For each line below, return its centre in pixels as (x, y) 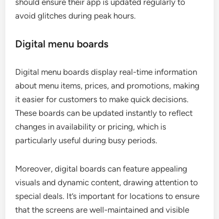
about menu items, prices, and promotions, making (108, 85)
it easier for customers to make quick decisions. (102, 99)
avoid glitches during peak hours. (76, 15)
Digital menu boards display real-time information (106, 72)
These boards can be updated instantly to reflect (104, 113)
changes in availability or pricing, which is (91, 126)
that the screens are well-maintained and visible (102, 209)
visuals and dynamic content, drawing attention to (107, 182)
